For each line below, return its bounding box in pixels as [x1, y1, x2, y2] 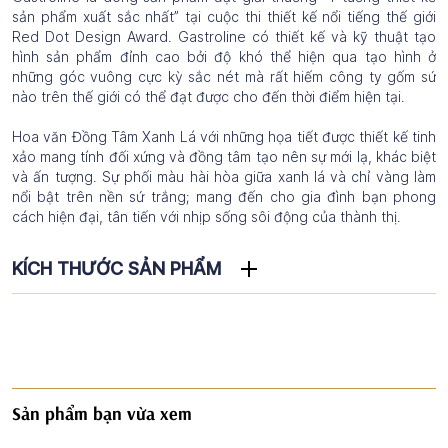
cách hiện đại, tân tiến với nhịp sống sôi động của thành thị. [12, 207, 405, 225]
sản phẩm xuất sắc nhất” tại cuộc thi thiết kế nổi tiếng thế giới [12, 7, 436, 25]
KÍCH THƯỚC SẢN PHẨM [12, 257, 221, 279]
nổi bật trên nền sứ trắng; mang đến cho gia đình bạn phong [12, 187, 436, 205]
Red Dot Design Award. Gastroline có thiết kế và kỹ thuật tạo [12, 27, 436, 45]
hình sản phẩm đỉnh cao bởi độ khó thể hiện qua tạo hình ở [12, 47, 436, 65]
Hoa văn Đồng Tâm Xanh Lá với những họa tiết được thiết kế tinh [12, 127, 436, 145]
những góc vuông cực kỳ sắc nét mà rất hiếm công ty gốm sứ [12, 67, 436, 85]
